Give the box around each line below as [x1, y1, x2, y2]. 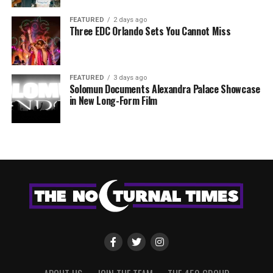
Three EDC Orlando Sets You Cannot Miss [69, 24, 231, 39]
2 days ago [113, 16, 147, 24]
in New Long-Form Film [69, 93, 157, 108]
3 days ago [113, 74, 147, 82]
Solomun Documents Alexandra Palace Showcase [69, 82, 260, 97]
